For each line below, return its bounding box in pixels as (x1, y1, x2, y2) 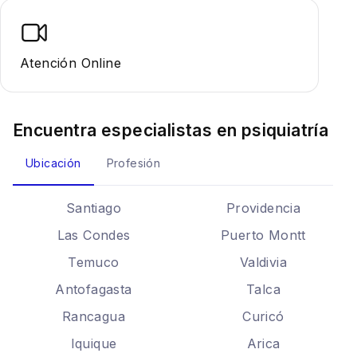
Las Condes (57, 227, 131, 243)
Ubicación (25, 156, 81, 170)
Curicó (242, 308, 284, 324)
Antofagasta (55, 281, 132, 297)
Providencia (226, 200, 301, 216)
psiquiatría (241, 120, 329, 140)
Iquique (70, 335, 117, 351)
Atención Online (20, 55, 121, 71)
